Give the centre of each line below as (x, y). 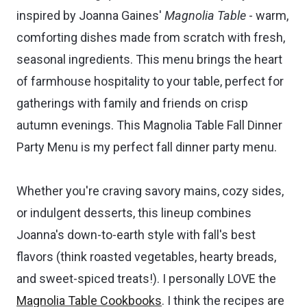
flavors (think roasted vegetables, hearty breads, (146, 256)
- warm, (267, 15)
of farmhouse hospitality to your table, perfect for (150, 81)
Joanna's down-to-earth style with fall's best (136, 234)
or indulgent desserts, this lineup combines (134, 212)
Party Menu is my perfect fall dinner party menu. (147, 147)
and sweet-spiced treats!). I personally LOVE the (146, 278)
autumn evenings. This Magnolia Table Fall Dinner (149, 125)
